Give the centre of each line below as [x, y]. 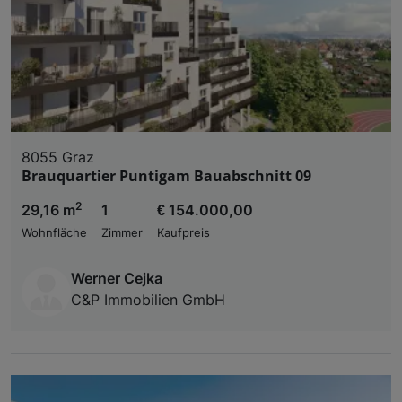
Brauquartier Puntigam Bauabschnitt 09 [166, 176]
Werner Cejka [117, 279]
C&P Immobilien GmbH [148, 300]
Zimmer [122, 233]
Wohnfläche [54, 233]
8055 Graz [58, 157]
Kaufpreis [184, 233]
